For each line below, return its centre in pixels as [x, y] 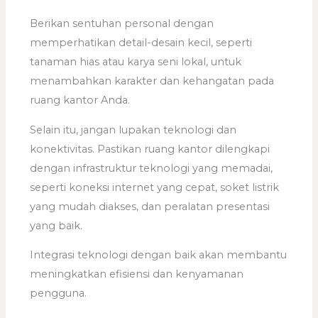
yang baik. [56, 225]
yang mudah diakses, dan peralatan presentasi [150, 206]
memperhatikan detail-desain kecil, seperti [141, 43]
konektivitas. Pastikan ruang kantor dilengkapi [150, 149]
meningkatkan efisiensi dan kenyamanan [137, 274]
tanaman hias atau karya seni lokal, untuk [136, 62]
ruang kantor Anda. [80, 100]
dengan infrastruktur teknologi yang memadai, [152, 168]
